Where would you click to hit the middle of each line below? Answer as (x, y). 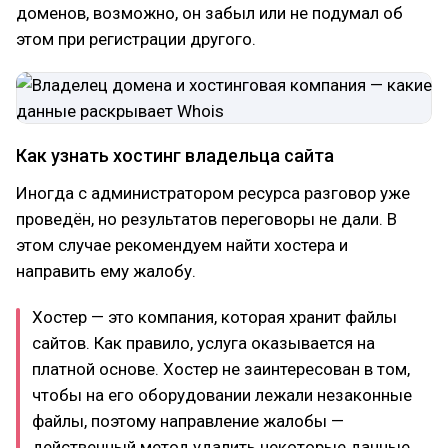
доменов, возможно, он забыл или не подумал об (209, 13)
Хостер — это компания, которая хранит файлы (214, 317)
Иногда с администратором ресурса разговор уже (213, 193)
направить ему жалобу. (106, 271)
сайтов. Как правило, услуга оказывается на (203, 343)
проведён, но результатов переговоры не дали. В (206, 219)
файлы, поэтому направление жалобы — (188, 421)
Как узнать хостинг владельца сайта (175, 155)
